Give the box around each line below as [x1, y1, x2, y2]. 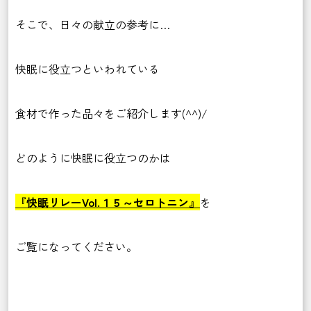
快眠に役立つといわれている [15, 60, 160, 78]
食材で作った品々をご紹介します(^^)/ [15, 105, 208, 122]
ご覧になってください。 [15, 238, 137, 255]
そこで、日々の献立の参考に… [15, 16, 170, 33]
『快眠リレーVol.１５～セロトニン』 [15, 194, 200, 211]
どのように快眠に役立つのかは [15, 149, 171, 167]
